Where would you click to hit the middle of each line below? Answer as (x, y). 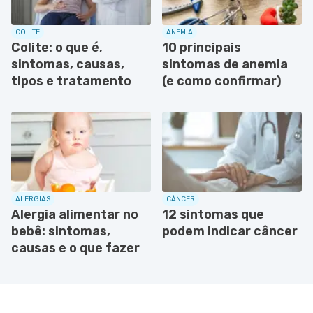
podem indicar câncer (230, 231)
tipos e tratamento (71, 81)
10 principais (202, 47)
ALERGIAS (33, 199)
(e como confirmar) (222, 81)
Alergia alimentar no (75, 214)
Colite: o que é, (57, 47)
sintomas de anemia (225, 64)
